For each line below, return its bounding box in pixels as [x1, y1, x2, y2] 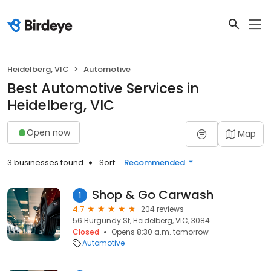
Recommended [124, 157, 185, 168]
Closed [73, 227, 99, 237]
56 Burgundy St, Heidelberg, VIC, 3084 [73, 215, 210, 226]
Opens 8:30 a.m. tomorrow [111, 227, 209, 237]
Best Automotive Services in [7, 79, 199, 98]
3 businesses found [7, 157, 83, 168]
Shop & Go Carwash [92, 186, 214, 203]
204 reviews [141, 204, 184, 214]
